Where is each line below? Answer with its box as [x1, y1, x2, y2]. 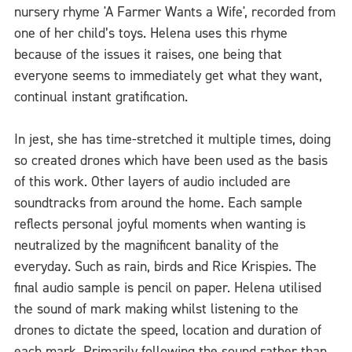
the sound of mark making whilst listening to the [14, 299, 299, 318]
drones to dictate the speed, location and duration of [14, 320, 321, 339]
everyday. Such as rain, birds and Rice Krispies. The [14, 256, 317, 276]
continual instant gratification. [14, 86, 188, 106]
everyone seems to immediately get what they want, [14, 65, 322, 85]
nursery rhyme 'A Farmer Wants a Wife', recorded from [14, 2, 335, 21]
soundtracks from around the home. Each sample [14, 192, 302, 212]
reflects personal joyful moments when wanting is [14, 214, 306, 233]
